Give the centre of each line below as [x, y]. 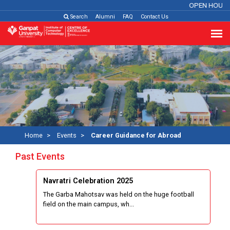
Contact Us [155, 17]
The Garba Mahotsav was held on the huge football [118, 194]
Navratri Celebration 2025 [88, 181]
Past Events [40, 156]
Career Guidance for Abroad [136, 135]
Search [78, 17]
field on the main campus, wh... [88, 204]
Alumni [105, 17]
